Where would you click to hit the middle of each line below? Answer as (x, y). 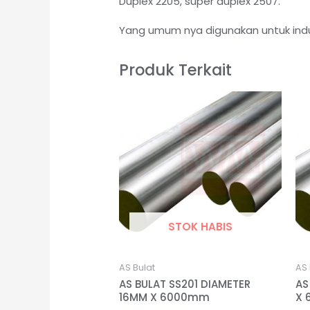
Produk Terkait (176, 70)
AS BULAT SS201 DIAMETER (185, 284)
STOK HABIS (201, 227)
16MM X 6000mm (165, 298)
